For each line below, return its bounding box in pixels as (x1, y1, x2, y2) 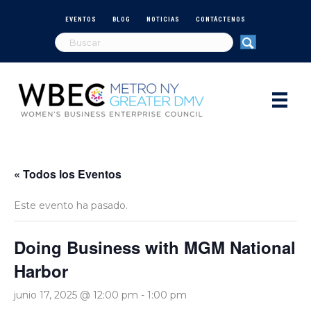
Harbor (14, 258, 68, 283)
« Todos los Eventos (14, 165, 121, 182)
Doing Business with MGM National (14, 235, 296, 259)
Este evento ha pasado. (14, 199, 128, 212)
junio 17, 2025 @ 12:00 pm (14, 288, 138, 301)
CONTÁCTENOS (196, 15, 246, 23)
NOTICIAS (146, 15, 180, 23)
